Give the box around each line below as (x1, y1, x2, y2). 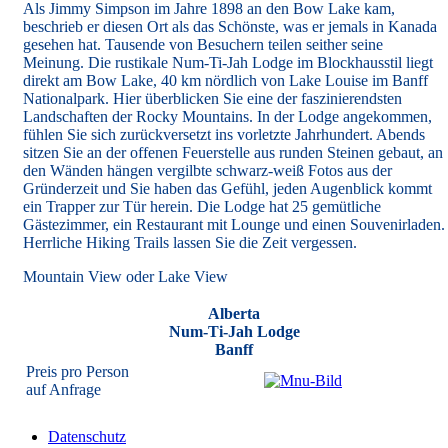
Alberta (208, 305, 260, 322)
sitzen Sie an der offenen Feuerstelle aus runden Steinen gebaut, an (23, 144, 443, 161)
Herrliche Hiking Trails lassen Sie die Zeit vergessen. (23, 234, 357, 251)
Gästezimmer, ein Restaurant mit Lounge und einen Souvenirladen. (23, 216, 445, 233)
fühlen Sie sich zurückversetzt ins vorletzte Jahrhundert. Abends (23, 126, 425, 143)
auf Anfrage (26, 381, 101, 398)
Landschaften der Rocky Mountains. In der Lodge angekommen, (23, 108, 432, 125)
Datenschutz (48, 428, 126, 445)
